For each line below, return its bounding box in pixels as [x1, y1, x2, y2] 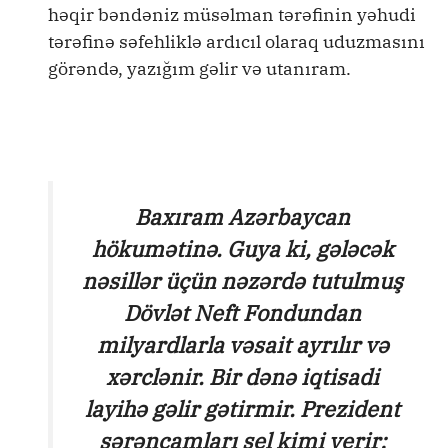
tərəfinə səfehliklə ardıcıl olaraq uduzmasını [48, 30, 425, 53]
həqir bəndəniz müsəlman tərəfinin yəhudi [48, 3, 416, 26]
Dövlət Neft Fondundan [124, 299, 361, 327]
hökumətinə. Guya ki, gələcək [91, 235, 394, 263]
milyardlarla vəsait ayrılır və [96, 331, 389, 359]
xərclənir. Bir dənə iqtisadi [106, 363, 379, 391]
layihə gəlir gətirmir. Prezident [85, 395, 400, 423]
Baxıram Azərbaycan [135, 203, 350, 231]
